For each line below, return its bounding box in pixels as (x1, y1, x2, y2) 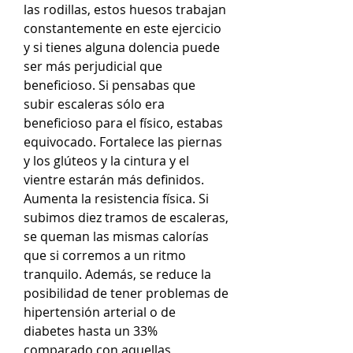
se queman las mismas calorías (24, 227, 209, 245)
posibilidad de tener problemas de (24, 284, 229, 302)
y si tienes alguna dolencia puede (24, 38, 220, 56)
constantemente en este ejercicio (24, 19, 221, 37)
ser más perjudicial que (24, 57, 162, 75)
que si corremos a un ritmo (24, 246, 186, 264)
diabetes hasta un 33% (24, 321, 158, 340)
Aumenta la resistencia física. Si (24, 189, 209, 207)
